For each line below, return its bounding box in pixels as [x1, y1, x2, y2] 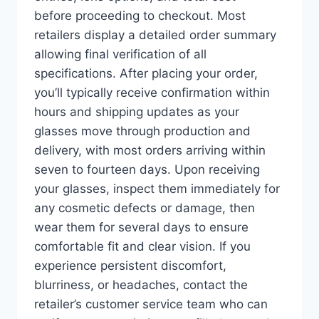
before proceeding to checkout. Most [34, 9, 246, 23]
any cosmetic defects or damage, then [34, 201, 255, 215]
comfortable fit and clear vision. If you [34, 239, 251, 253]
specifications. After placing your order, [34, 66, 258, 80]
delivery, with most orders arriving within [34, 143, 266, 157]
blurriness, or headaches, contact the [34, 278, 248, 292]
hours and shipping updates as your [34, 105, 239, 119]
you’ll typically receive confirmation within [34, 85, 270, 100]
